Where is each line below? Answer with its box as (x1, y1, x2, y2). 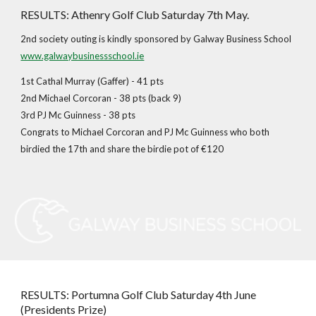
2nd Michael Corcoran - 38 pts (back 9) (20, 92, 182, 104)
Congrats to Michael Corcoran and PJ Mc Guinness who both (20, 126, 270, 138)
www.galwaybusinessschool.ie (20, 50, 145, 61)
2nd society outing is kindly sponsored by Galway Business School (20, 33, 292, 44)
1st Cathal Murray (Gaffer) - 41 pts (20, 75, 164, 87)
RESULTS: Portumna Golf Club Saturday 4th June (20, 288, 257, 301)
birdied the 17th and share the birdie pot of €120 (20, 143, 224, 154)
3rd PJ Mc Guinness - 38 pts (20, 109, 136, 121)
